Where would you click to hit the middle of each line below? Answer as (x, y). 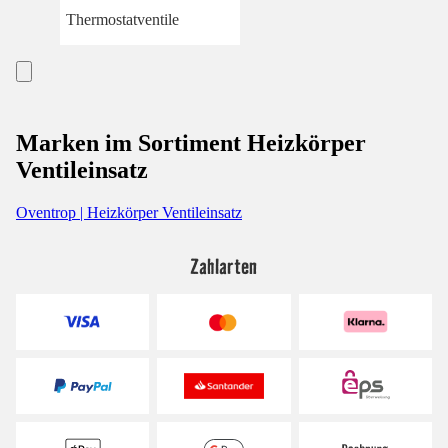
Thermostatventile (122, 19)
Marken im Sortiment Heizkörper (191, 142)
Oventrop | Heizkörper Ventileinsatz (129, 212)
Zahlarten (224, 265)
